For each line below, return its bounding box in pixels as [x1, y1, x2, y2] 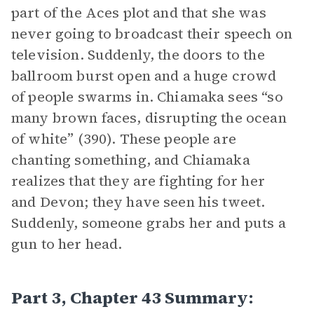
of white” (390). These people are [11, 129, 236, 149]
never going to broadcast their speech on [11, 24, 292, 43]
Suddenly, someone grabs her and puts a [11, 213, 286, 233]
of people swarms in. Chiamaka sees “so [11, 87, 283, 107]
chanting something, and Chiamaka [11, 150, 250, 170]
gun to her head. [11, 234, 123, 254]
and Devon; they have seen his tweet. [11, 192, 266, 212]
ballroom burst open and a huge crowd [11, 66, 277, 86]
